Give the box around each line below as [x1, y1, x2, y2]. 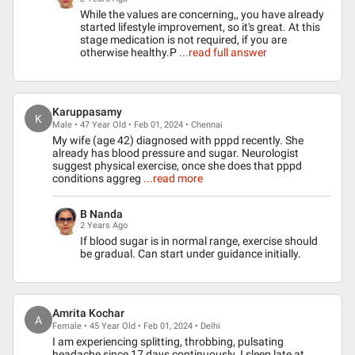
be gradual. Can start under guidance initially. [80, 247, 301, 260]
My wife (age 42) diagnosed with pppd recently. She [52, 134, 303, 147]
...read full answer [179, 46, 267, 59]
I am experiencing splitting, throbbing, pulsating [52, 335, 284, 348]
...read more [143, 172, 203, 185]
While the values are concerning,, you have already [80, 8, 324, 21]
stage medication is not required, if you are [80, 33, 287, 46]
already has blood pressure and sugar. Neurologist [52, 147, 299, 159]
